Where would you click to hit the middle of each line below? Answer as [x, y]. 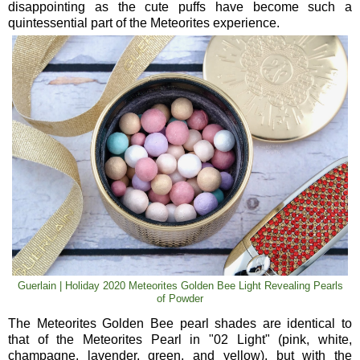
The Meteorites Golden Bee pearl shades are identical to [180, 324]
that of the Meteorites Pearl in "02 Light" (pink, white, [180, 340]
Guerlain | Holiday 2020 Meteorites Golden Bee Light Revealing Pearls [180, 286]
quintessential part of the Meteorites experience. [144, 23]
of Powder [180, 299]
